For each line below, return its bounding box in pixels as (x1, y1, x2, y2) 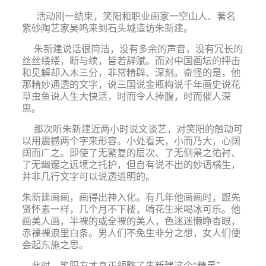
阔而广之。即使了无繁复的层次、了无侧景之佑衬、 (21, 146, 240, 159)
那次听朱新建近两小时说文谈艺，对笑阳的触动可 (21, 122, 243, 135)
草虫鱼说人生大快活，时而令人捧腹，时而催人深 (21, 90, 231, 102)
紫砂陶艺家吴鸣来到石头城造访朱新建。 (21, 21, 193, 34)
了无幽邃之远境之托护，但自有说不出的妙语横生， (21, 158, 240, 170)
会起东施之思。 (21, 238, 88, 251)
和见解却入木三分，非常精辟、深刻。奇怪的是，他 (21, 66, 240, 78)
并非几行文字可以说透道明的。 (21, 170, 155, 182)
